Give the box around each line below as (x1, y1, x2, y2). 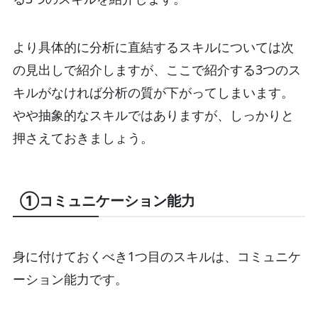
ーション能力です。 (12, 270, 128, 288)
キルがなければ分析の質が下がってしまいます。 (12, 83, 294, 101)
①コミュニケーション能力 (19, 191, 195, 211)
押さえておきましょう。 (12, 128, 153, 146)
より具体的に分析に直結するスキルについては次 (12, 38, 294, 55)
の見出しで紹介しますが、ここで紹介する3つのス (12, 60, 301, 78)
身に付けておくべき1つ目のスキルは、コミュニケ (12, 248, 301, 265)
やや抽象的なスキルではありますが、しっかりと (12, 106, 294, 124)
